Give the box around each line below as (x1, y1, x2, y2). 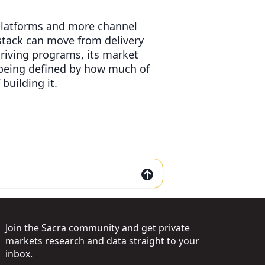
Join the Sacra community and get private (5, 221, 190, 234)
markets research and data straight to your (5, 234, 199, 247)
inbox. (5, 247, 33, 260)
